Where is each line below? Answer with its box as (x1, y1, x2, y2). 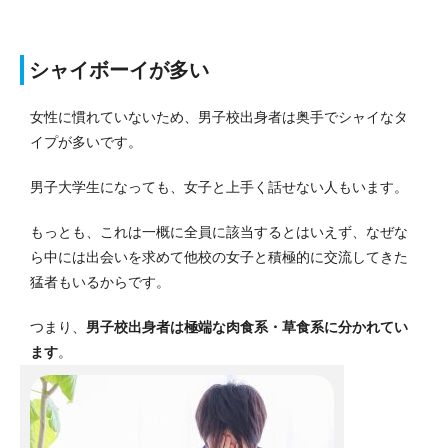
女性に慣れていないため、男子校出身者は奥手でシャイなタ (30, 109, 408, 126)
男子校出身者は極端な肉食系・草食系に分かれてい (86, 319, 408, 336)
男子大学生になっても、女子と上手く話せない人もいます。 (30, 179, 408, 196)
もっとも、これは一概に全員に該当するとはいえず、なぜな (30, 224, 408, 241)
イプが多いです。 (30, 134, 142, 151)
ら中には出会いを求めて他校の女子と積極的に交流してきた (30, 249, 408, 266)
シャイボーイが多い (29, 59, 209, 82)
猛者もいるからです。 (30, 274, 170, 291)
